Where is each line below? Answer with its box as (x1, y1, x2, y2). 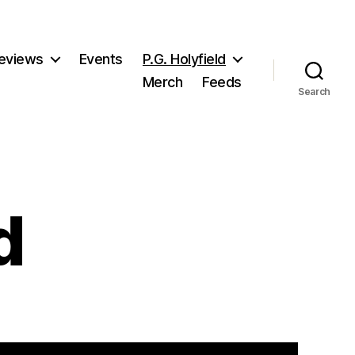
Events (78, 50, 123, 67)
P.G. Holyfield (142, 50, 226, 67)
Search (297, 85, 331, 97)
